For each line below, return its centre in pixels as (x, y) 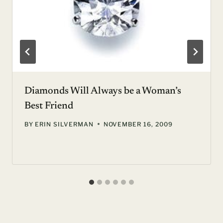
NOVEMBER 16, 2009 (138, 124)
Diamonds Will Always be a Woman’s (103, 91)
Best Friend (49, 106)
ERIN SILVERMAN (64, 124)
